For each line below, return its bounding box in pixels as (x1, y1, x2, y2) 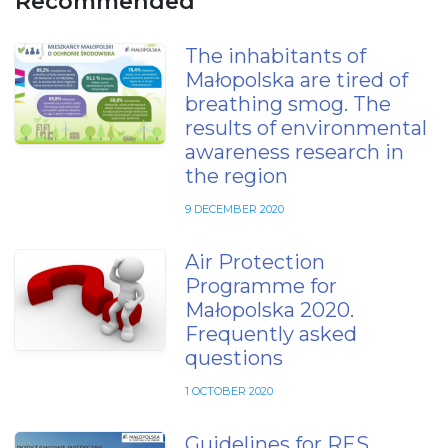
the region (185, 164, 288, 189)
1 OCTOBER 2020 (185, 384, 273, 399)
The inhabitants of (185, 44, 366, 69)
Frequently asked (185, 322, 357, 347)
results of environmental (185, 116, 427, 141)
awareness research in (185, 140, 404, 165)
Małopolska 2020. (185, 298, 354, 323)
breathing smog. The (185, 92, 391, 117)
